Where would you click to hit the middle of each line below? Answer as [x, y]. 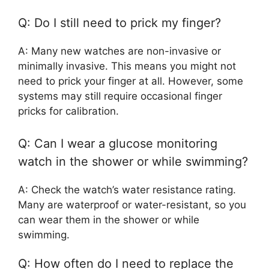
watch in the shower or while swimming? [133, 161]
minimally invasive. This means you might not [127, 66]
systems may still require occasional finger [120, 96]
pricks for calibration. [68, 111]
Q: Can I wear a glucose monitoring [118, 143]
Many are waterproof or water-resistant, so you [132, 204]
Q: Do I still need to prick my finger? [119, 23]
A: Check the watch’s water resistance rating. [127, 189]
